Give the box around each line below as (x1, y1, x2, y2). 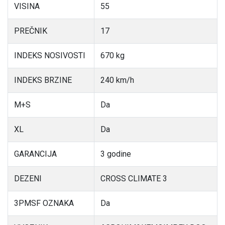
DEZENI (14, 174, 42, 184)
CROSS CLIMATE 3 (100, 174, 167, 184)
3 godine (100, 149, 131, 159)
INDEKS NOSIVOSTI (14, 51, 85, 61)
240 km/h (100, 75, 134, 85)
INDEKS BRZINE (14, 75, 72, 85)
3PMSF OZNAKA (14, 198, 74, 208)
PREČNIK (14, 26, 47, 36)
